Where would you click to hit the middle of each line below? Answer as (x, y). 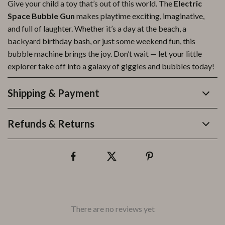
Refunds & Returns (51, 124)
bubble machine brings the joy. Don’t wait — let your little (105, 53)
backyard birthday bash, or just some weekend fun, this (101, 41)
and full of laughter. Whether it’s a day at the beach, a (97, 28)
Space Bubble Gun (41, 16)
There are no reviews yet (113, 209)
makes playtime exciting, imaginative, (140, 16)
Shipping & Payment (53, 93)
